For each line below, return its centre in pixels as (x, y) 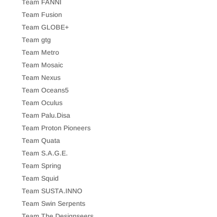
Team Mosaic (42, 65)
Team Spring (41, 165)
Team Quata (41, 140)
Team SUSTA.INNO (52, 191)
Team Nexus (41, 77)
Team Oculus (42, 102)
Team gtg (36, 39)
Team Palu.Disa (46, 115)
